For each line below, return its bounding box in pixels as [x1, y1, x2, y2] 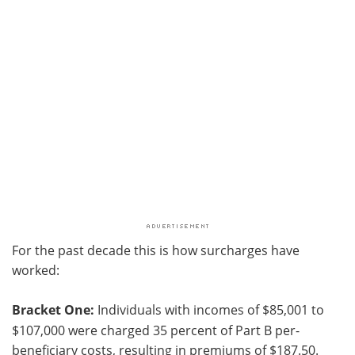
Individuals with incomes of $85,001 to [94, 300, 324, 318]
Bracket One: [12, 300, 94, 319]
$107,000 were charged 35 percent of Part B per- [12, 321, 300, 338]
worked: [12, 261, 59, 278]
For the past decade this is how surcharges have [12, 241, 300, 258]
